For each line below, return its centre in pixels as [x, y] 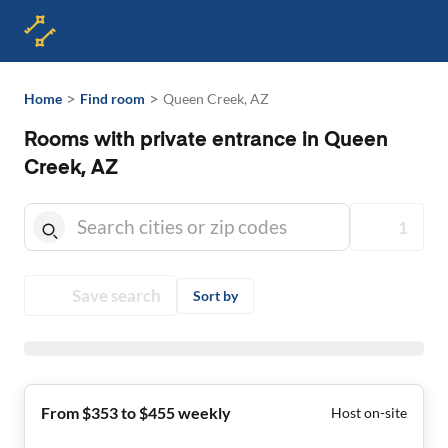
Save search [116, 295]
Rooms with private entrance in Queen [206, 141]
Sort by [215, 295]
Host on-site [369, 412]
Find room [112, 98]
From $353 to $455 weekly [136, 412]
